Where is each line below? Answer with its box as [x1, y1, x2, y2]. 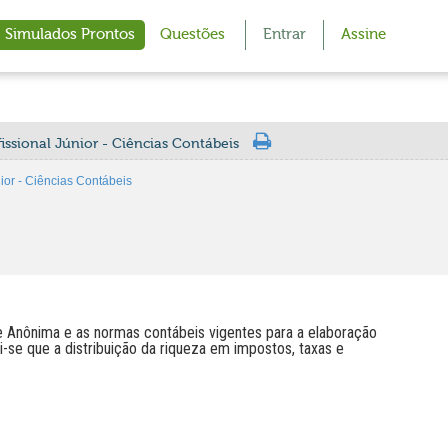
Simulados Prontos [5, 26, 135, 43]
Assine [341, 26, 386, 43]
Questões [160, 26, 225, 43]
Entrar [263, 26, 306, 43]
